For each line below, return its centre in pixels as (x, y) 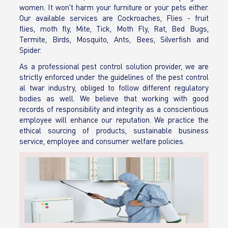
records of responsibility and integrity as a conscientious (114, 109)
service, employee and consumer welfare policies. (102, 141)
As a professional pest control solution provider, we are (114, 66)
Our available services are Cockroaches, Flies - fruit (114, 18)
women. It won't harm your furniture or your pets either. (114, 7)
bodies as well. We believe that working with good (114, 98)
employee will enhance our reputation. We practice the (114, 120)
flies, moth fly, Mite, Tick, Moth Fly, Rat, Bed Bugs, (114, 28)
